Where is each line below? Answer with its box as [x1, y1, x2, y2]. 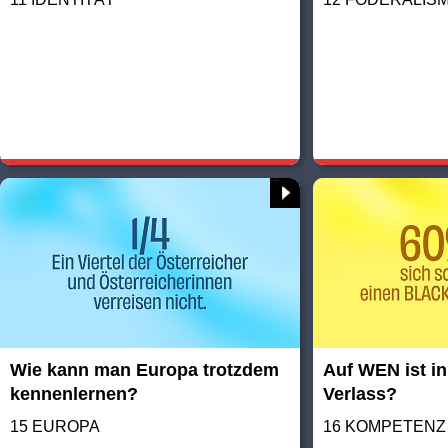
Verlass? [323, 383, 398, 404]
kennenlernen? [10, 383, 138, 404]
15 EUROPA [10, 417, 100, 435]
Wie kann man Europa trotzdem [10, 359, 279, 380]
